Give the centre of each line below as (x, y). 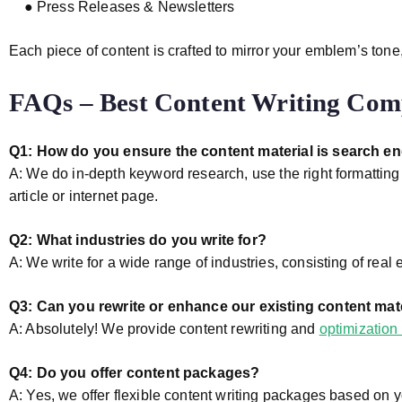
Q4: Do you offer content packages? (135, 373)
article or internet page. (84, 196)
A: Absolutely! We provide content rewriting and (164, 329)
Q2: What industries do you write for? (138, 240)
